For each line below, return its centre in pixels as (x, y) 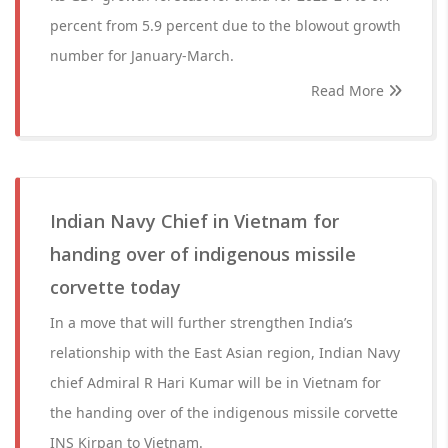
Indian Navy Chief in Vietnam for (194, 221)
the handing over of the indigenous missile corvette (224, 412)
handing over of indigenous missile (203, 254)
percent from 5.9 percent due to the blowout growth (225, 25)
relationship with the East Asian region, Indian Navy (225, 352)
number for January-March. (142, 55)
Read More (349, 90)
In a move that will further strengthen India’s (201, 322)
